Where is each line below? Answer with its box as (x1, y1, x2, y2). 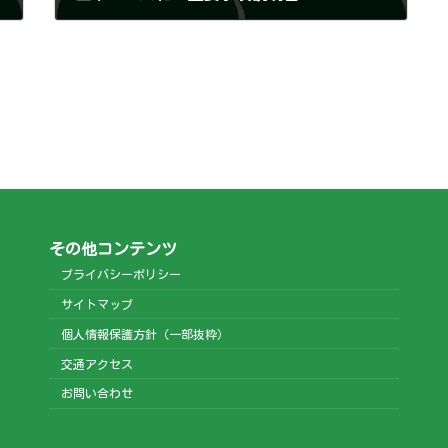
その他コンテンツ (49, 240, 177, 257)
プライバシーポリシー (61, 268, 193, 281)
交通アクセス (61, 357, 133, 370)
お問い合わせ (61, 387, 133, 400)
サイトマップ (61, 298, 133, 311)
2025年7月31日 (74, 19, 150, 31)
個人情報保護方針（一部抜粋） (61, 327, 229, 340)
